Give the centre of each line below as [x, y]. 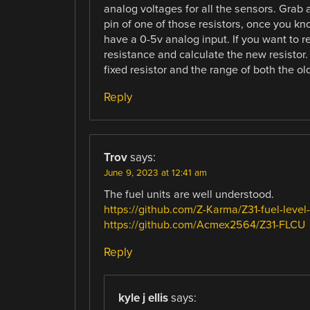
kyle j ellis [143, 298]
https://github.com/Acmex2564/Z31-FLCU [204, 225]
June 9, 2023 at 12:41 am [155, 173]
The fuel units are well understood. [189, 194]
